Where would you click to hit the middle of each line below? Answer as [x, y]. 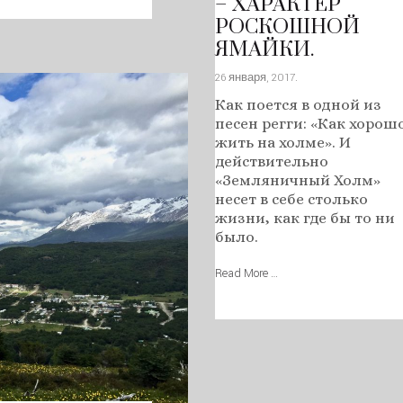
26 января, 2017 [255, 77]
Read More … [246, 273]
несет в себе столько [291, 199]
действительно [272, 161]
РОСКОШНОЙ [287, 27]
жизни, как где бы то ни [305, 218]
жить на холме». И [283, 142]
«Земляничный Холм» [298, 180]
